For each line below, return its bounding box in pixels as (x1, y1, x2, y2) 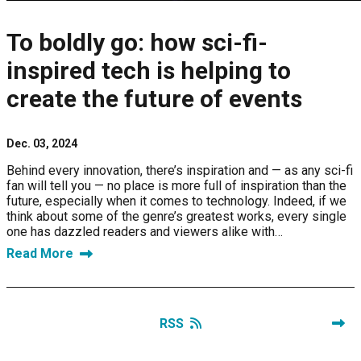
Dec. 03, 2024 (6, 137, 77, 151)
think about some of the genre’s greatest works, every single (6, 209, 346, 225)
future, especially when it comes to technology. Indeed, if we (6, 193, 346, 210)
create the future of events (6, 85, 302, 114)
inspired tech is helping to (6, 56, 291, 85)
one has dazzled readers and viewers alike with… (6, 224, 283, 240)
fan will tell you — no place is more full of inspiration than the (6, 178, 346, 194)
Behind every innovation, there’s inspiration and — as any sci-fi (6, 163, 353, 179)
